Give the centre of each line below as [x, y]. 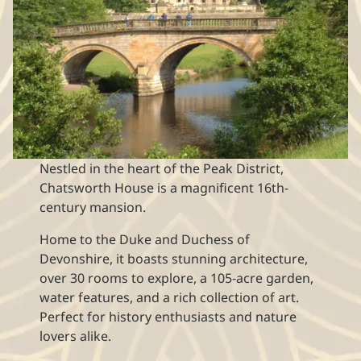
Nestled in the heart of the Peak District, [162, 168]
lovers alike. [76, 336]
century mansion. [93, 207]
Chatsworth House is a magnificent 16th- [164, 187]
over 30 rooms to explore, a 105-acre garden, [177, 278]
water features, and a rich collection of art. [170, 297]
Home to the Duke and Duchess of [145, 239]
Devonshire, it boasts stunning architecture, [174, 258]
